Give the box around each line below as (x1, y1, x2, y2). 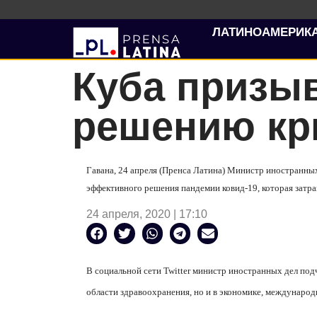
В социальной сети (86, 265, 163, 276)
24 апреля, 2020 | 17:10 (86, 208, 207, 221)
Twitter (163, 265, 190, 276)
